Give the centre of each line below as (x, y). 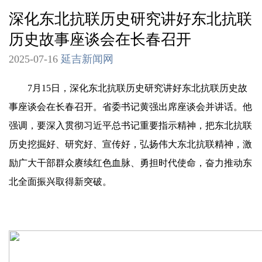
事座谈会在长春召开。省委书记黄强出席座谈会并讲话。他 (130, 106)
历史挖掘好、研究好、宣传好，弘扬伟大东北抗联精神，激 (130, 144)
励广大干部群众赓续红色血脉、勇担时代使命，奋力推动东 (130, 163)
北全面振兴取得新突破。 (60, 181)
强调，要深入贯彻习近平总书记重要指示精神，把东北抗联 (130, 125)
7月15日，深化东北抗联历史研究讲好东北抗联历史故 (128, 88)
